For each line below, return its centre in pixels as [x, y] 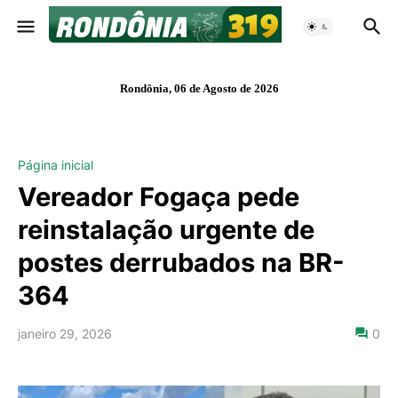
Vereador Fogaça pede [159, 197]
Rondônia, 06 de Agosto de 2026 [199, 88]
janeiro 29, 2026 [65, 334]
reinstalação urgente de [166, 230]
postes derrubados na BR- [181, 263]
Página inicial [56, 165]
